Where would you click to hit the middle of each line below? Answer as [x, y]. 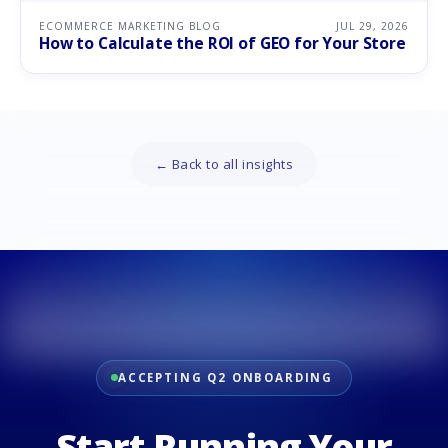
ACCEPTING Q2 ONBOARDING [225, 377]
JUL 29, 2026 [372, 25]
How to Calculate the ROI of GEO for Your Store [222, 42]
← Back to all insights [224, 163]
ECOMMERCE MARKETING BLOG [130, 25]
